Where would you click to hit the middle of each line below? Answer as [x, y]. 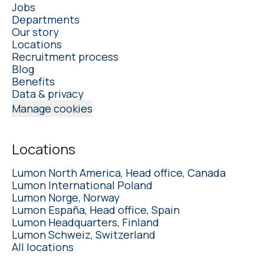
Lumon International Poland [82, 185]
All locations [43, 247]
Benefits [33, 81]
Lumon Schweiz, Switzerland [84, 234]
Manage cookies [52, 108]
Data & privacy [48, 93]
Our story [35, 32]
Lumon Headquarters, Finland [85, 222]
